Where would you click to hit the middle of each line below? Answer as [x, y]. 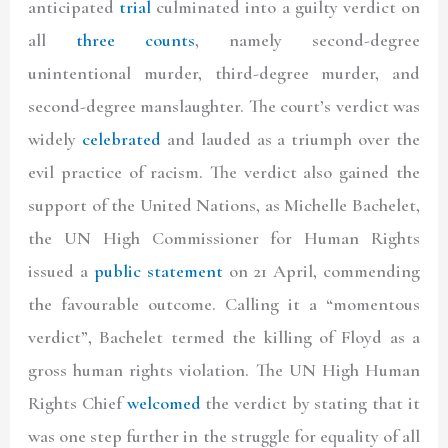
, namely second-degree [307, 40]
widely [55, 139]
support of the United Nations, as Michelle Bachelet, [224, 205]
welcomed [163, 403]
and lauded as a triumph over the [290, 139]
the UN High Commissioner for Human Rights [224, 238]
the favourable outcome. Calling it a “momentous [224, 304]
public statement [159, 271]
